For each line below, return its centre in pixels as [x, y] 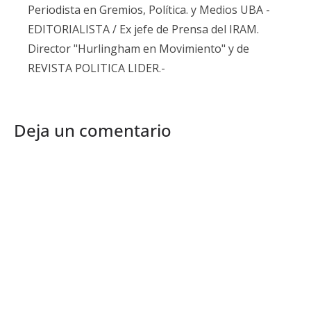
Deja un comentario [93, 131]
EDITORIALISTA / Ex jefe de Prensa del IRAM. [143, 30]
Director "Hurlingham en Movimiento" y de [138, 49]
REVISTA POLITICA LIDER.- [96, 68]
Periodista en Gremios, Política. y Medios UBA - [149, 10]
